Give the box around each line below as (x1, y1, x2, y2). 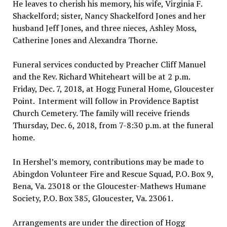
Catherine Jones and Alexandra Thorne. (12, 34, 158, 46)
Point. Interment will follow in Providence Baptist (12, 95, 199, 106)
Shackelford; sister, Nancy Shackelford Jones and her (12, 10, 206, 21)
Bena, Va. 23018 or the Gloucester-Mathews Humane (12, 180, 206, 192)
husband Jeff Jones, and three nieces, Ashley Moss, (12, 22, 197, 33)
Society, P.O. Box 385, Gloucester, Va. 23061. (12, 192, 173, 204)
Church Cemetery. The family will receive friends (12, 107, 190, 119)
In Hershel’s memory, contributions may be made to (12, 156, 204, 167)
